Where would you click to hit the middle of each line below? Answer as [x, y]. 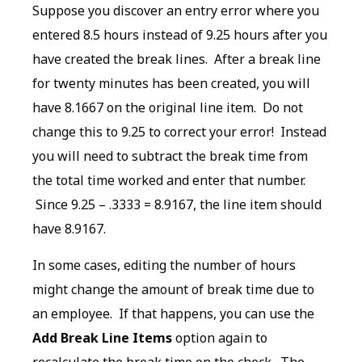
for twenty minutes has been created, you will [171, 84]
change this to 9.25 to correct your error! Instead [179, 132]
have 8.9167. [69, 229]
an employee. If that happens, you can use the [173, 313]
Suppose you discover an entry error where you [176, 11]
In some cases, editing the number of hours [164, 265]
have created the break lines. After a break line [177, 59]
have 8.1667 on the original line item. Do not [168, 108]
